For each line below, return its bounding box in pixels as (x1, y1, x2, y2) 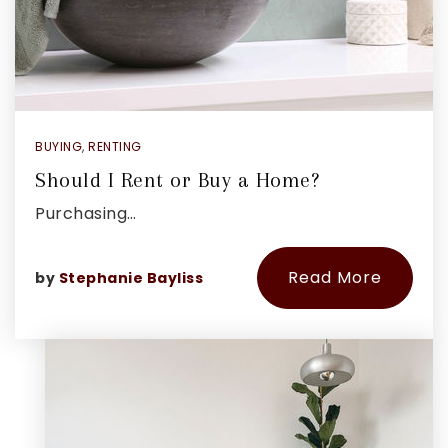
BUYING (35, 138, 82, 155)
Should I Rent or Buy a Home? (35, 168, 319, 192)
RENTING (88, 138, 142, 155)
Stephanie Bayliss (58, 268, 203, 288)
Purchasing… (35, 202, 137, 225)
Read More (288, 266, 382, 289)
